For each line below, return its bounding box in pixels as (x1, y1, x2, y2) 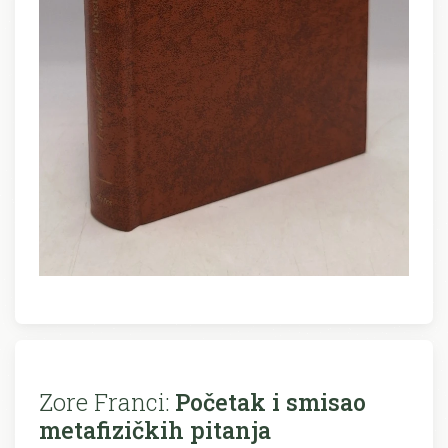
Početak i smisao (169, 385, 366, 417)
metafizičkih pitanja (39, 413, 271, 445)
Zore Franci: (39, 385, 169, 417)
